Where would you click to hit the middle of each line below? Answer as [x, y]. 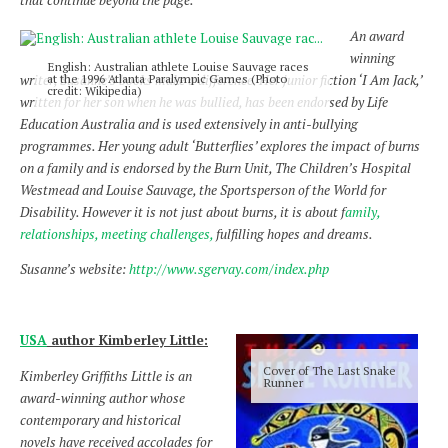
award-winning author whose [102, 397]
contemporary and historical [100, 419]
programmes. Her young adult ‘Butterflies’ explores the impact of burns [220, 145]
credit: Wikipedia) [94, 89]
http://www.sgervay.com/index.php [227, 269]
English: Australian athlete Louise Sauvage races [178, 65]
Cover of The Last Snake [329, 370]
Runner [283, 382]
